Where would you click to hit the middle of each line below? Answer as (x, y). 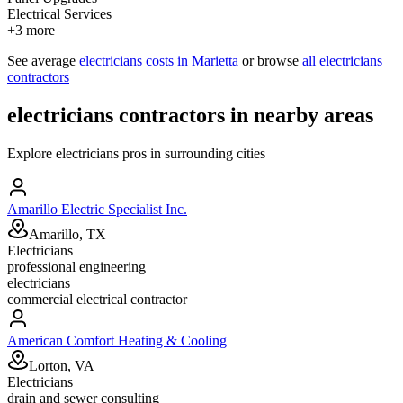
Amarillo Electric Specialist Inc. (97, 209)
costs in (167, 61)
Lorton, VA (62, 365)
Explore (31, 153)
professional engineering (76, 266)
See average (41, 61)
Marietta (215, 61)
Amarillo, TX (67, 234)
